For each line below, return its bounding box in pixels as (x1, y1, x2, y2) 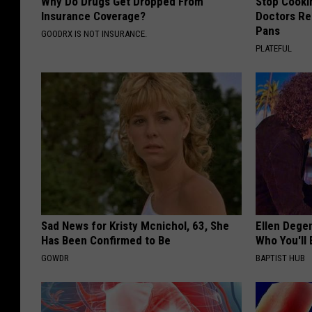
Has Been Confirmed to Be (41, 233, 171, 247)
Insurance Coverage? (41, 8, 146, 23)
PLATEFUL (256, 42, 292, 54)
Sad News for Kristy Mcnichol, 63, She (41, 218, 229, 233)
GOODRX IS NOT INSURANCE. (41, 28, 147, 39)
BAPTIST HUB (256, 252, 306, 263)
